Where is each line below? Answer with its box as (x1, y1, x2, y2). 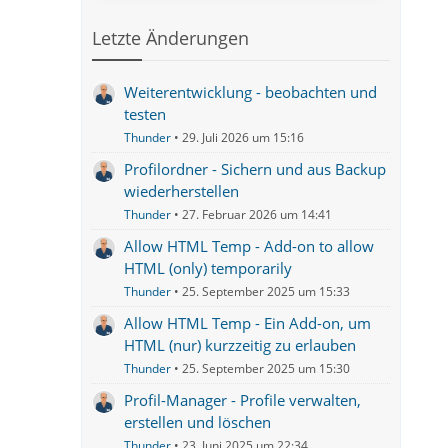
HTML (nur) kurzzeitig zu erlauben (124, 335, 357, 355)
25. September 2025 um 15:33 (182, 283, 351, 300)
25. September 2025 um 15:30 (182, 360, 351, 377)
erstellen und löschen (124, 412, 272, 432)
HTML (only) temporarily (124, 258, 293, 278)
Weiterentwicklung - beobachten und (124, 82, 378, 102)
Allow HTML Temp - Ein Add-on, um (124, 313, 372, 333)
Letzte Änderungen (92, 26, 250, 50)
